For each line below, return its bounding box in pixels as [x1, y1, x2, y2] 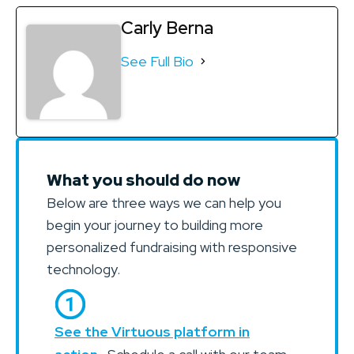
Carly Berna [121, 16, 213, 40]
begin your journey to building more [47, 215, 263, 234]
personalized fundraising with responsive [47, 237, 297, 256]
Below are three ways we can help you [47, 193, 281, 212]
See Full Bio [121, 51, 194, 70]
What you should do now [47, 168, 240, 190]
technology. [47, 259, 120, 278]
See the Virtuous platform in [55, 322, 250, 341]
